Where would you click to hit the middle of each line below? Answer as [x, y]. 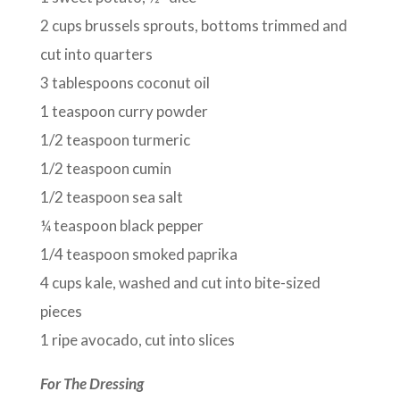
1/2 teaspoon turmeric [115, 140]
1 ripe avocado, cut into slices [137, 340]
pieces [61, 312]
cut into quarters [96, 54]
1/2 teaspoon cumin [105, 169]
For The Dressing [92, 384]
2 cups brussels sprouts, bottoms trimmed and [193, 26]
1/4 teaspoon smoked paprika [138, 254]
